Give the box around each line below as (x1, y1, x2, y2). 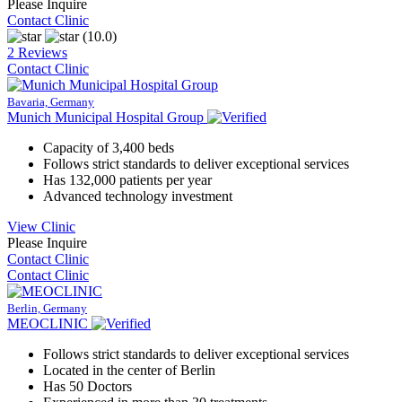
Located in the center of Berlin (43, 362, 215, 378)
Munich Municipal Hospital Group (7, 109, 204, 125)
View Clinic (7, 218, 75, 234)
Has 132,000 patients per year (43, 171, 212, 188)
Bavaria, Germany (7, 94, 94, 109)
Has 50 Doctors (43, 378, 132, 394)
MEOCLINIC (7, 315, 88, 331)
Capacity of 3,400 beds (43, 139, 174, 155)
